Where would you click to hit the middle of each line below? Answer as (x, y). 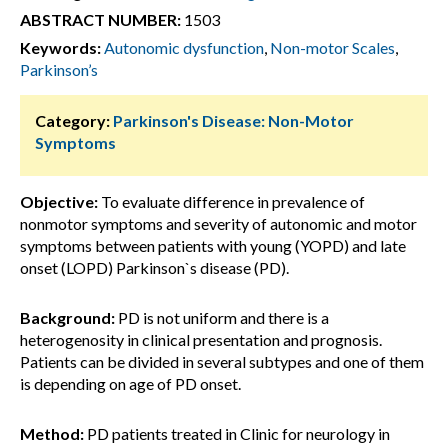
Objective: (59, 201)
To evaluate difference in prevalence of (231, 201)
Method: (52, 433)
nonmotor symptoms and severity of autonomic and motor (218, 223)
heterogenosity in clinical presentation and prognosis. (201, 339)
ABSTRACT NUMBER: (100, 19)
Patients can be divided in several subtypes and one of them (222, 361)
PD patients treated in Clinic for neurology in (237, 433)
